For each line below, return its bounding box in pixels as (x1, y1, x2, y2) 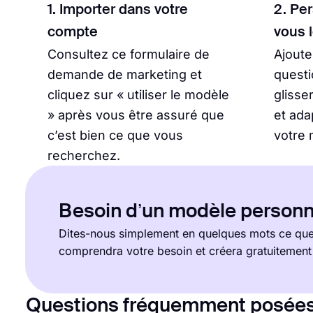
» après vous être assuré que (48, 107, 224, 122)
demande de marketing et (48, 66, 202, 82)
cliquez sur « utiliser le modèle (48, 87, 229, 102)
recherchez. (48, 147, 120, 163)
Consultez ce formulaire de (48, 46, 210, 61)
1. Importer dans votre (48, 3, 188, 17)
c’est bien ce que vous (48, 127, 183, 143)
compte (48, 25, 98, 40)
